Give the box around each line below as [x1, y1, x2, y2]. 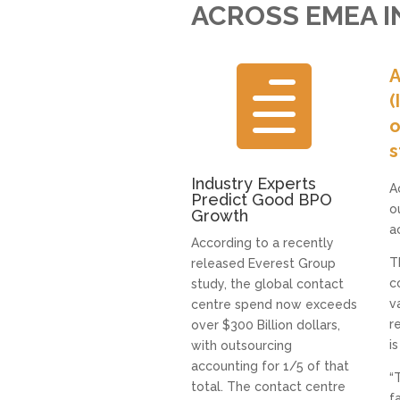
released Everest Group [190, 255, 336, 271]
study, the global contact [190, 276, 344, 291]
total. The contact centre [190, 379, 346, 394]
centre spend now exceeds [190, 296, 357, 312]
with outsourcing [190, 337, 292, 353]
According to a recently [190, 235, 334, 250]
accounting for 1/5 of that [190, 358, 349, 373]
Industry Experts [190, 173, 316, 193]
